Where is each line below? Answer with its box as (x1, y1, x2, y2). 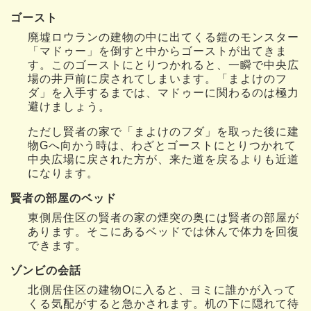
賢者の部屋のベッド (10, 192, 117, 204)
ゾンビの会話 (10, 264, 81, 276)
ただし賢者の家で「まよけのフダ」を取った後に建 (28, 125, 299, 137)
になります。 (28, 167, 99, 179)
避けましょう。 (28, 100, 110, 112)
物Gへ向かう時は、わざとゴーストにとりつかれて (28, 139, 296, 151)
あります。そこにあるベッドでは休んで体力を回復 (28, 225, 299, 237)
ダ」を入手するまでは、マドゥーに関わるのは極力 (28, 86, 299, 99)
